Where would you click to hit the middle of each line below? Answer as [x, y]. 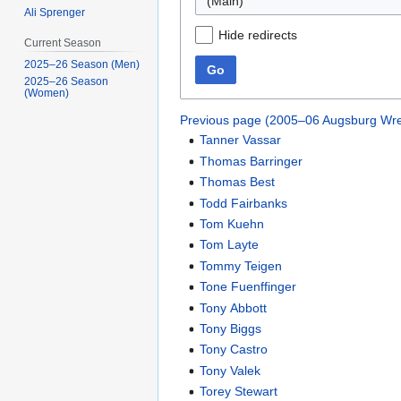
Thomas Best [238, 182]
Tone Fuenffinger [248, 287]
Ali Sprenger [55, 13]
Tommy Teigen [241, 265]
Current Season [63, 43]
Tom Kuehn [232, 224]
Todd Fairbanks [244, 203]
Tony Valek [230, 370]
